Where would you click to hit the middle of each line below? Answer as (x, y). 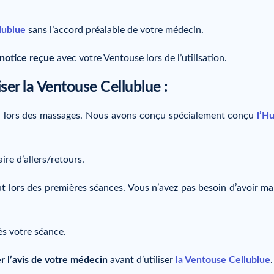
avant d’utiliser (142, 260)
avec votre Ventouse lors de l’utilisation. (141, 58)
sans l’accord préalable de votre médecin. (116, 30)
